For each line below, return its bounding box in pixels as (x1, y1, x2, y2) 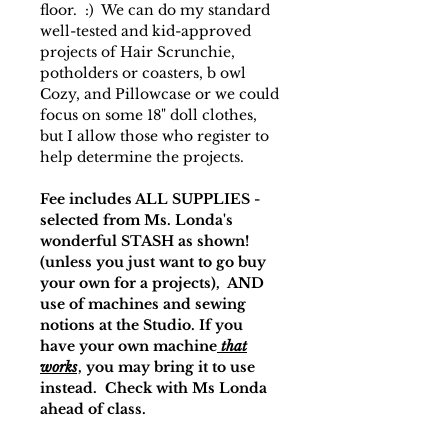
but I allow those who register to (40, 127, 269, 145)
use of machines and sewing (40, 295, 246, 313)
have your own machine (40, 337, 217, 355)
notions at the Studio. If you (40, 316, 243, 334)
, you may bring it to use (78, 358, 255, 376)
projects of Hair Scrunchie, (40, 43, 235, 61)
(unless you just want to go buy (40, 253, 266, 271)
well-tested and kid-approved (40, 22, 251, 40)
